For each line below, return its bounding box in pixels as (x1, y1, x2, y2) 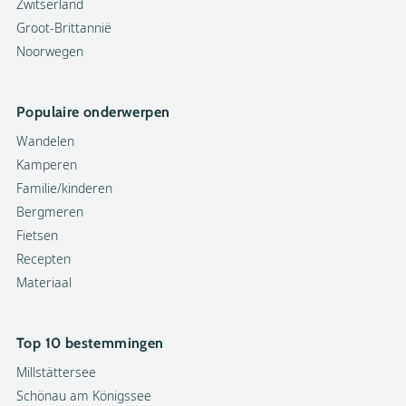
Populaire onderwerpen (16, 103, 170, 121)
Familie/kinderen (16, 179, 112, 197)
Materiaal (16, 274, 72, 291)
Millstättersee (16, 363, 96, 381)
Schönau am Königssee (16, 387, 151, 404)
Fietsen (16, 227, 58, 244)
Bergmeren (16, 203, 83, 220)
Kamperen (16, 156, 77, 173)
